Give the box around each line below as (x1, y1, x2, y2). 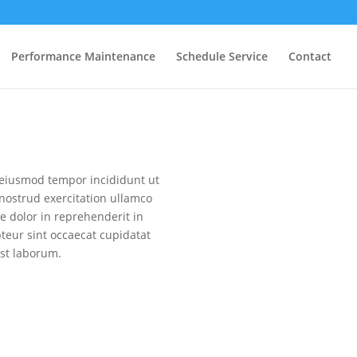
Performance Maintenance (11, 49, 155, 64)
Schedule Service (176, 49, 268, 64)
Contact (288, 49, 331, 64)
